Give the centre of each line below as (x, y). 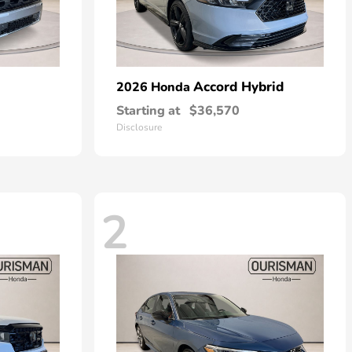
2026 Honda (155, 87)
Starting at (148, 111)
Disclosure (139, 127)
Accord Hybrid (238, 87)
